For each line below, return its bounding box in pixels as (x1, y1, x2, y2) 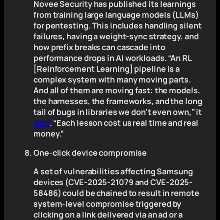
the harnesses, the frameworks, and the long (33, 96, 202, 107)
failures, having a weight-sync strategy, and (33, 31, 199, 42)
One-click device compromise (33, 147, 147, 158)
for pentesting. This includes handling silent (33, 20, 202, 31)
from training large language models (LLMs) (33, 9, 199, 21)
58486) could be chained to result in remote (33, 187, 199, 198)
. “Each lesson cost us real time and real (49, 117, 198, 129)
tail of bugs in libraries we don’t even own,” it (33, 107, 202, 118)
